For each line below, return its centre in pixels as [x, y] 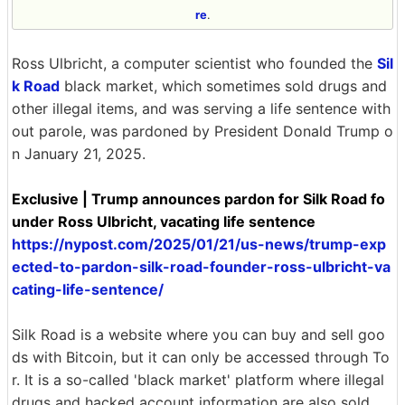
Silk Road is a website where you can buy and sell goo [198, 334]
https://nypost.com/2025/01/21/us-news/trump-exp [199, 244]
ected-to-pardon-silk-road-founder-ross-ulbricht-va [201, 266]
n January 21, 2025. [79, 153]
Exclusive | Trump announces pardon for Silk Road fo [198, 198]
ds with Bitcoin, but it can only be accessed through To [201, 357]
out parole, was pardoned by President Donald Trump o [202, 131]
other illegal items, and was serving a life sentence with [201, 108]
